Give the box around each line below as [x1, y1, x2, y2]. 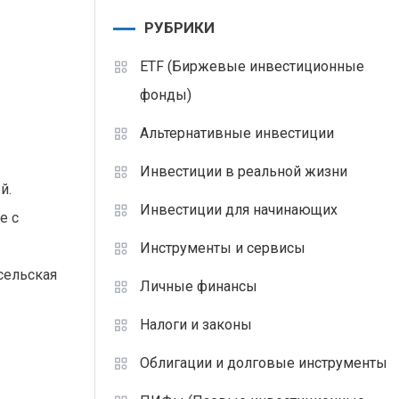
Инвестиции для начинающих [139, 201, 338, 218]
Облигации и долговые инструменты [139, 354, 387, 371]
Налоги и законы [139, 316, 252, 333]
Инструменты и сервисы [139, 240, 305, 256]
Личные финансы [139, 278, 257, 295]
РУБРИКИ [143, 19, 215, 37]
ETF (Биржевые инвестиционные [139, 58, 364, 75]
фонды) [139, 86, 191, 103]
